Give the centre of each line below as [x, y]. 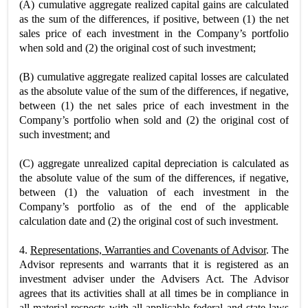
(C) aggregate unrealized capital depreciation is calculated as [154, 163]
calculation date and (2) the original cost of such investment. [149, 221]
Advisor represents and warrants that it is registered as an [154, 264]
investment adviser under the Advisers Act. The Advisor [154, 278]
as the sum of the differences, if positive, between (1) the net [154, 19]
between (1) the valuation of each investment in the [154, 192]
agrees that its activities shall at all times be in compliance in [154, 293]
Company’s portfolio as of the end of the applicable [154, 206]
